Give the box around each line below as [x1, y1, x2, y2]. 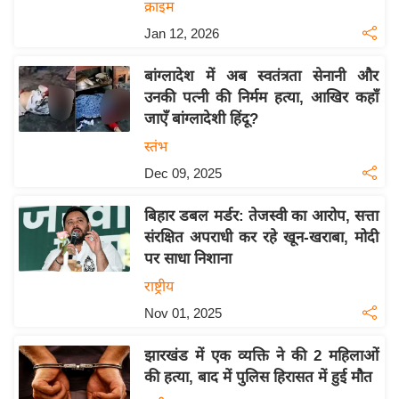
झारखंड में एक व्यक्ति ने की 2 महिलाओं [143, 347, 379, 365]
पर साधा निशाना [143, 250, 232, 268]
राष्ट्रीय [143, 279, 174, 295]
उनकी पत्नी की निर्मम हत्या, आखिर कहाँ [143, 89, 379, 107]
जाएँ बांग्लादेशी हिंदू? [143, 110, 258, 128]
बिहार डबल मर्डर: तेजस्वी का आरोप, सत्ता [143, 208, 379, 225]
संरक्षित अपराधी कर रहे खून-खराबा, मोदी [143, 229, 379, 247]
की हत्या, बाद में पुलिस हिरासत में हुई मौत [143, 369, 372, 387]
